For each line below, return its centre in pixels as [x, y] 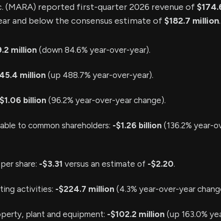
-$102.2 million [136, 214]
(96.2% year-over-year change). [106, 100]
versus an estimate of [105, 164]
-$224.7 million [85, 189]
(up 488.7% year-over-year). [100, 75]
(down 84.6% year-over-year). [94, 50]
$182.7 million [192, 21]
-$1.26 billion [137, 125]
